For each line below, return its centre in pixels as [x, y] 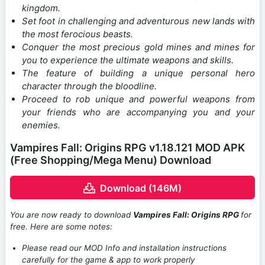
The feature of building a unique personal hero [138, 73]
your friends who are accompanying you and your [138, 112]
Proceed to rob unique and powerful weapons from [138, 99]
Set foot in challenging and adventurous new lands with [138, 21]
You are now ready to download [72, 215]
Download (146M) [141, 188]
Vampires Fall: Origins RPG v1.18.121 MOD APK [127, 148]
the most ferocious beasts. [77, 34]
